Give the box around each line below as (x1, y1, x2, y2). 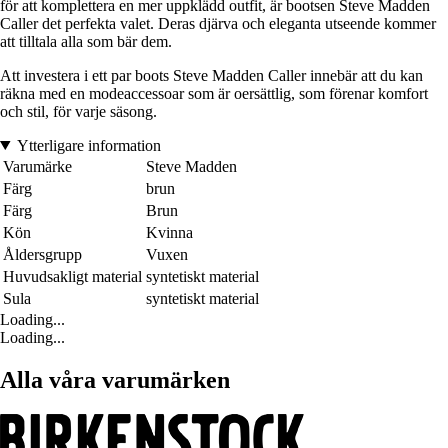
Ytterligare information (16, 136, 161, 154)
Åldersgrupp (3, 245, 82, 263)
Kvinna (146, 223, 193, 241)
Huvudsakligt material (3, 267, 142, 285)
